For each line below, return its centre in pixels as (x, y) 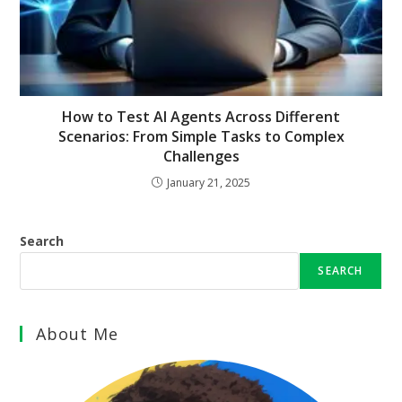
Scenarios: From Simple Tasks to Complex (201, 136)
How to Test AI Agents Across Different (201, 116)
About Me (78, 333)
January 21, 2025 (209, 182)
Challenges (201, 156)
